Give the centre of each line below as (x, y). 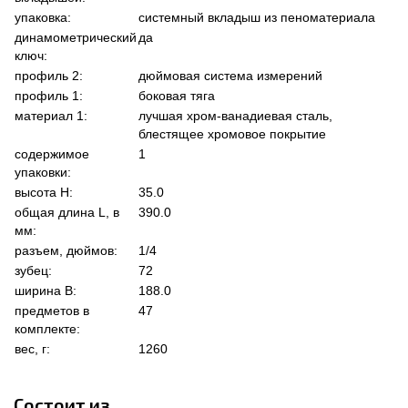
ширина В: (46, 291)
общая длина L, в (67, 213)
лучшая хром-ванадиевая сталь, (235, 116)
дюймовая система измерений (230, 76)
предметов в (52, 311)
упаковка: (43, 18)
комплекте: (47, 329)
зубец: (33, 271)
